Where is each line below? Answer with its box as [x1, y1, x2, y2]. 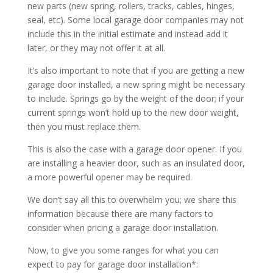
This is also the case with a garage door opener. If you [27, 143, 242, 155]
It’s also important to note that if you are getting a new [27, 64, 244, 76]
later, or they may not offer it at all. [27, 41, 165, 54]
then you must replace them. [27, 120, 141, 132]
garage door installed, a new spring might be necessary [27, 78, 245, 90]
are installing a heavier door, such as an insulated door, [27, 157, 245, 169]
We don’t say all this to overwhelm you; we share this [27, 193, 236, 205]
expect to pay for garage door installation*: [27, 258, 198, 270]
